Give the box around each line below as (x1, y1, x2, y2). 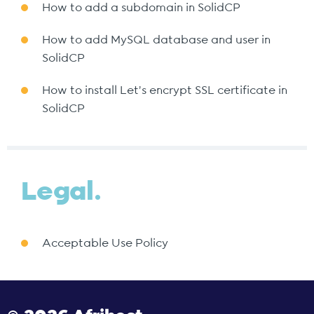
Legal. (21, 179, 102, 205)
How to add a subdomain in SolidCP (42, 2, 240, 13)
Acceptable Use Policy (42, 238, 168, 249)
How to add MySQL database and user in (42, 34, 271, 46)
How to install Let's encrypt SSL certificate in (42, 85, 287, 96)
